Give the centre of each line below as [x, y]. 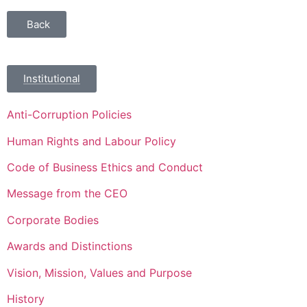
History [26, 298]
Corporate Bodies [53, 220]
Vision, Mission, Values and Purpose [99, 272]
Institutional [52, 79]
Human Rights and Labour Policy [91, 141]
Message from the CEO [67, 194]
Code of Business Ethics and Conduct [105, 168]
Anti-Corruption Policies [69, 115]
